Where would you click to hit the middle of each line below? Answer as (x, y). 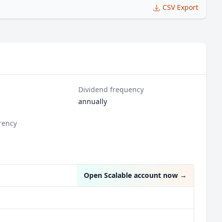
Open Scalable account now (131, 175)
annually (93, 101)
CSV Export (180, 7)
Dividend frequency (111, 89)
